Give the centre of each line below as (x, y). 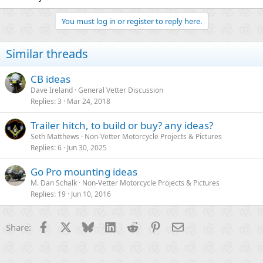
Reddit (151, 226)
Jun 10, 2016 (91, 194)
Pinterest (178, 226)
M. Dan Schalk (54, 183)
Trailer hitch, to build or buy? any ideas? (122, 125)
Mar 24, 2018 (89, 101)
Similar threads (47, 53)
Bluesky (109, 226)
